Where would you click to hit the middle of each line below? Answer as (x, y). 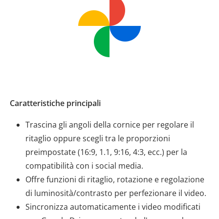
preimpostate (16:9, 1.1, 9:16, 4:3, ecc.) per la (106, 152)
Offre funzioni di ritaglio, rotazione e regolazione (115, 179)
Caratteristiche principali (55, 103)
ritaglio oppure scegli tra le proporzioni (98, 138)
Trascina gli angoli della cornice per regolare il (110, 125)
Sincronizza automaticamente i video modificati (113, 207)
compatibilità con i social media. (84, 166)
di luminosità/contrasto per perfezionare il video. (116, 193)
